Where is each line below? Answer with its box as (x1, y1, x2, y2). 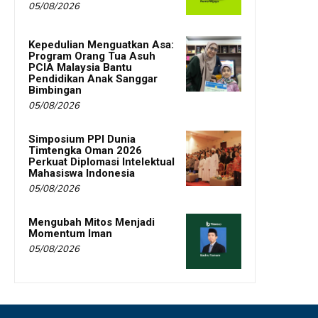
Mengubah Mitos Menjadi (28, 215, 155, 229)
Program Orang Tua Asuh (28, 49, 155, 62)
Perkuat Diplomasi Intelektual (28, 155, 175, 168)
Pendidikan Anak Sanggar (28, 72, 158, 85)
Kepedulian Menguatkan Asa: (28, 38, 174, 51)
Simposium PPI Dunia (28, 132, 136, 146)
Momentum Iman (28, 226, 112, 240)
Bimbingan (28, 83, 82, 97)
